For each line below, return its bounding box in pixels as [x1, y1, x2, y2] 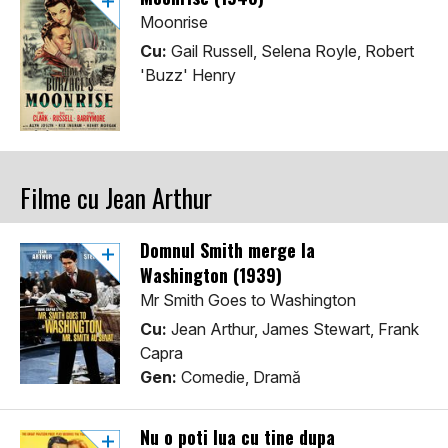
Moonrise [140, 12, 208, 33]
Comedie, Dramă [177, 367, 301, 388]
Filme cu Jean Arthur [20, 178, 212, 218]
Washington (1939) [140, 262, 282, 289]
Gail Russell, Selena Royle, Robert [167, 41, 414, 62]
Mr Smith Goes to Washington [140, 290, 356, 311]
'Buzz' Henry [140, 65, 236, 86]
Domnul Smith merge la [140, 237, 315, 264]
